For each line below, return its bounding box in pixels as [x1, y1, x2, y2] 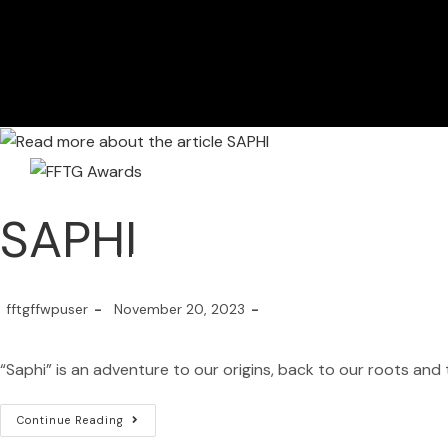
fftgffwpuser [6, 300, 88, 319]
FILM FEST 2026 [167, 251, 272, 272]
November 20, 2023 [114, 300, 245, 319]
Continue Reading [17, 413, 124, 428]
